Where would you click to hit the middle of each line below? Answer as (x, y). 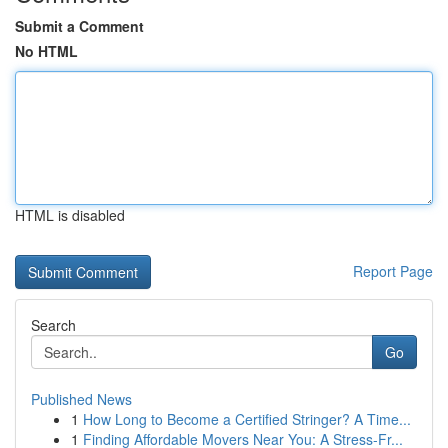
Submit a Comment (79, 26)
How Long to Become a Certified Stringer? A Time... (247, 419)
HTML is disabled (70, 215)
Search (53, 325)
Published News (81, 399)
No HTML (46, 51)
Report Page (393, 271)
